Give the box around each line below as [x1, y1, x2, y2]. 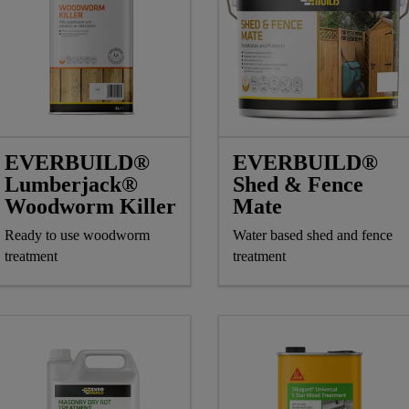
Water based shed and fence [233, 227, 393, 244]
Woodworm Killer [5, 194, 176, 219]
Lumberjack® [5, 173, 138, 197]
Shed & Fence [233, 173, 363, 197]
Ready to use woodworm [5, 227, 150, 244]
